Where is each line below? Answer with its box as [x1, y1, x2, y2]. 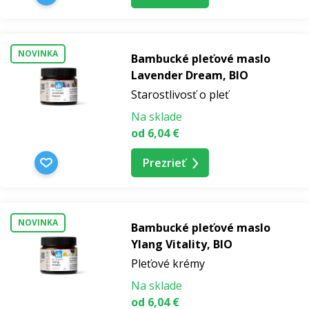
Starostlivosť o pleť [131, 87, 229, 102]
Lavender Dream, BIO [131, 68, 248, 83]
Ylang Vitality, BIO [131, 237, 232, 252]
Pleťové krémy [131, 256, 205, 271]
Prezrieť [143, 155, 186, 170]
